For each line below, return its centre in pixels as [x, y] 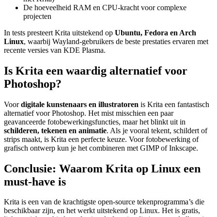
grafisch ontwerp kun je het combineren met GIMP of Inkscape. [101, 148]
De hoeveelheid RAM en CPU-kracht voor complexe [105, 7]
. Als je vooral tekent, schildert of [157, 130]
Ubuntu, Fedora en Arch [155, 32]
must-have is [35, 181]
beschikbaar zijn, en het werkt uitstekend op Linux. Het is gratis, [102, 211]
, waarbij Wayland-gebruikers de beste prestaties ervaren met [116, 41]
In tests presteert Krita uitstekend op [59, 32]
